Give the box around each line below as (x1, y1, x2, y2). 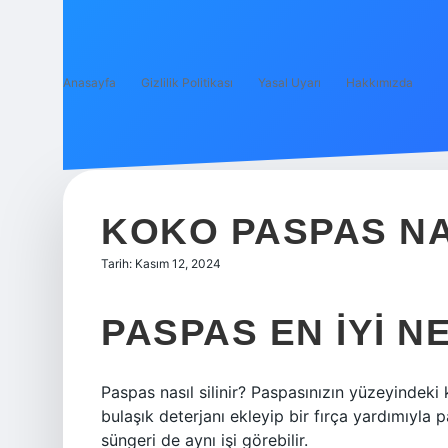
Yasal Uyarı (258, 75, 321, 90)
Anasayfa (63, 75, 116, 90)
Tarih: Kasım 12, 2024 (101, 256, 221, 271)
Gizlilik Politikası (141, 75, 233, 90)
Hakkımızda (346, 75, 413, 90)
